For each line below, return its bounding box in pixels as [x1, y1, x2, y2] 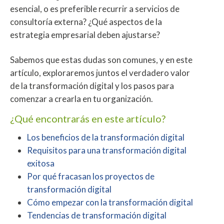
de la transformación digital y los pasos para [10, 80, 174, 91]
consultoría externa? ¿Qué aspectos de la [10, 16, 162, 27]
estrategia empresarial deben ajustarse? [10, 29, 160, 40]
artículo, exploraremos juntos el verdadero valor [10, 67, 190, 78]
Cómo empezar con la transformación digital [27, 196, 193, 207]
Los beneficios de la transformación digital [27, 131, 184, 142]
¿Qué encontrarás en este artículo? [10, 112, 165, 124]
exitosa [27, 157, 54, 168]
